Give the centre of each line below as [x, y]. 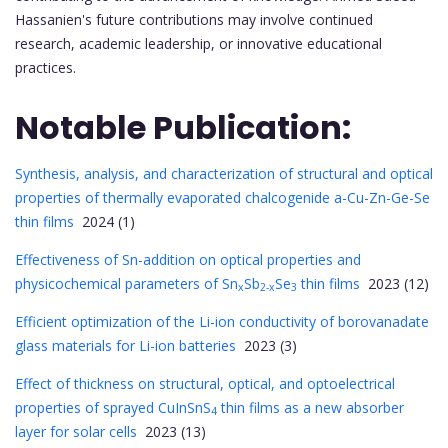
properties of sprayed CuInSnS [113, 407]
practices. [45, 68]
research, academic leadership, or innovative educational [198, 44]
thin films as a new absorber [310, 407]
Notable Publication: [183, 127]
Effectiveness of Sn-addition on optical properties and [188, 259]
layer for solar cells [76, 431]
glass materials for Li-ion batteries [125, 345]
